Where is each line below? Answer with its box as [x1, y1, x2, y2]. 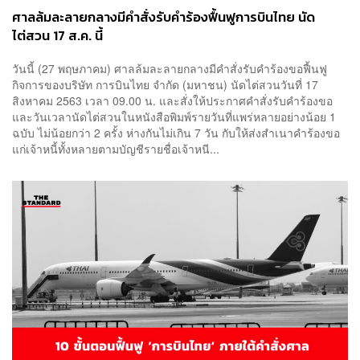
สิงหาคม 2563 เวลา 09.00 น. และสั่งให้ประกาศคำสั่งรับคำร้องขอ [12, 92, 333, 109]
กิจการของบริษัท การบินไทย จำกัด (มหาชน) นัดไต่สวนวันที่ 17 [12, 76, 318, 93]
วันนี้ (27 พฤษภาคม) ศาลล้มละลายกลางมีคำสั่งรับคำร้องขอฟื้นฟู [12, 60, 327, 77]
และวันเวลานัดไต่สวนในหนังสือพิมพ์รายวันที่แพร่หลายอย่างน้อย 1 [12, 108, 336, 125]
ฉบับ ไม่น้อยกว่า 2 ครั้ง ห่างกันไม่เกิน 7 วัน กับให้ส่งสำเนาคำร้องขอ [12, 125, 340, 141]
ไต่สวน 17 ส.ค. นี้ [12, 25, 103, 46]
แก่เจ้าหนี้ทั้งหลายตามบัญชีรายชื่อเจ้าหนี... [12, 141, 219, 157]
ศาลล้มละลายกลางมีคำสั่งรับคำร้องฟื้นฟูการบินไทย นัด [12, 6, 315, 27]
